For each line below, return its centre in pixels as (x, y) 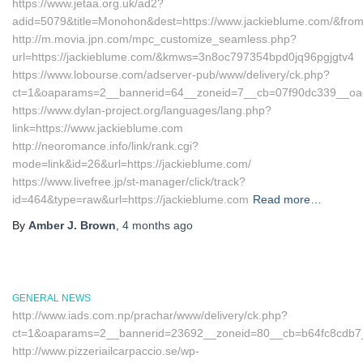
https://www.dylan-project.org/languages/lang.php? (142, 110)
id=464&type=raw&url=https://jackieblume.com (130, 199)
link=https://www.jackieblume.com (98, 128)
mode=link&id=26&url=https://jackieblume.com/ (132, 164)
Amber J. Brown (72, 225)
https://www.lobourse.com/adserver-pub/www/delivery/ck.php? (171, 75)
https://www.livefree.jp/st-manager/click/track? (129, 181)
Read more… (287, 199)
